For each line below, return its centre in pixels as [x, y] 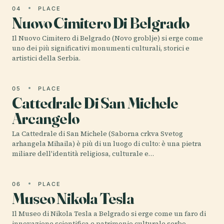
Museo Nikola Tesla [73, 198]
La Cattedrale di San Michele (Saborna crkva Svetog [97, 133]
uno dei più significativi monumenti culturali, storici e [101, 48]
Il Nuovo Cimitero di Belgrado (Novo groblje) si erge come [107, 38]
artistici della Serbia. [46, 58]
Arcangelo [45, 118]
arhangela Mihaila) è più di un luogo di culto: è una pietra [107, 143]
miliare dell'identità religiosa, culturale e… [83, 153]
